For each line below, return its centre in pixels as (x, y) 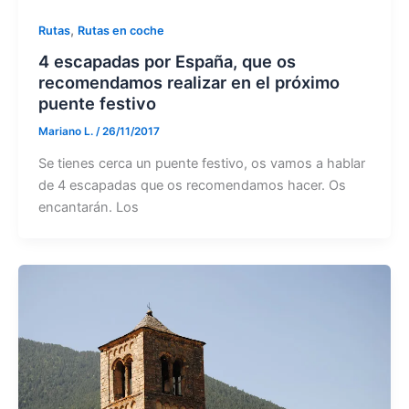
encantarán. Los (88, 208)
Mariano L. (67, 132)
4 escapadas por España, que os (167, 62)
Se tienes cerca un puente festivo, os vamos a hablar (201, 164)
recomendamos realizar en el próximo (189, 83)
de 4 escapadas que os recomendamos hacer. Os (192, 186)
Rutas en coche (121, 30)
